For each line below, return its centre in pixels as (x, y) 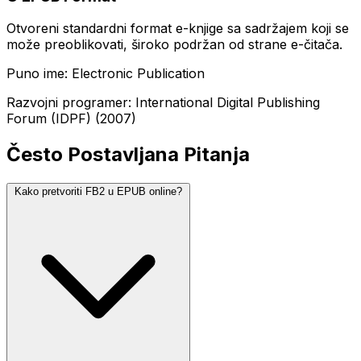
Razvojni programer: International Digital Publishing (163, 103)
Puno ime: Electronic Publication (106, 74)
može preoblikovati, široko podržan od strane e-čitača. (174, 45)
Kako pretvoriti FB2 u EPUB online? (98, 192)
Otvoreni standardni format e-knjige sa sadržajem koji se (178, 29)
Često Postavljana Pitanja (128, 155)
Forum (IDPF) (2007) (71, 119)
